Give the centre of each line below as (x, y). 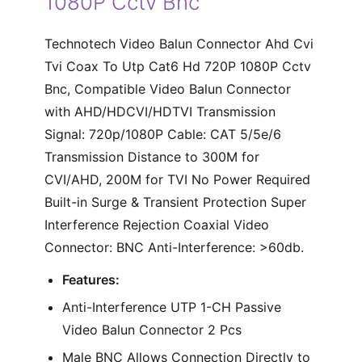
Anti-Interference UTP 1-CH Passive (171, 307)
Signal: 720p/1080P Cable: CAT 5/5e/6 (162, 134)
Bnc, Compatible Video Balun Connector (167, 88)
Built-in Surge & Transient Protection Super (175, 202)
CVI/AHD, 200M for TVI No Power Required (177, 179)
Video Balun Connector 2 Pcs (152, 329)
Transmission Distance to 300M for (152, 156)
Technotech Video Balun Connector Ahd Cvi (179, 43)
